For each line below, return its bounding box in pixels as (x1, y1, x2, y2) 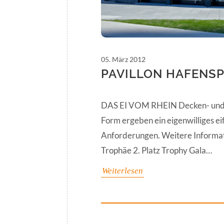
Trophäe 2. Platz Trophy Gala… (101, 145, 212, 156)
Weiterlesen (102, 166, 143, 176)
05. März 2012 (101, 55, 145, 64)
